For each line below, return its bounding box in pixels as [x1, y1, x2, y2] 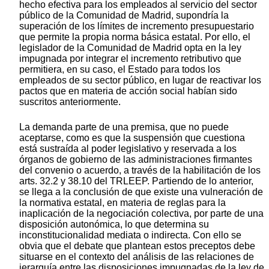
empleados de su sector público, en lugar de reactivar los [19, 74, 261, 85]
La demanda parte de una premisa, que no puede [19, 121, 229, 132]
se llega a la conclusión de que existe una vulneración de [19, 186, 263, 197]
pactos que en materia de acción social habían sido [19, 85, 237, 96]
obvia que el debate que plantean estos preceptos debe [19, 240, 255, 251]
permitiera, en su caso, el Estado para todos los [19, 64, 220, 74]
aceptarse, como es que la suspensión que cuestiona [19, 132, 245, 143]
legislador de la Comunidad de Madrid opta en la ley [19, 42, 241, 53]
